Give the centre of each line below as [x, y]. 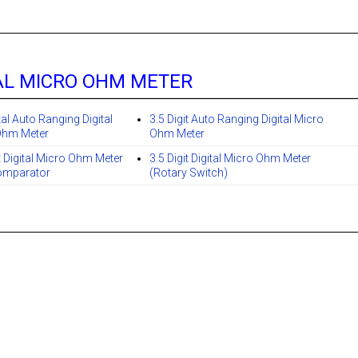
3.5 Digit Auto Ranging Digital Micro [237, 119]
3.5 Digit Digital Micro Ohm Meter [231, 159]
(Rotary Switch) [189, 173]
